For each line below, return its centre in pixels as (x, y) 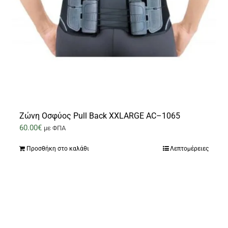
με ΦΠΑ (55, 128)
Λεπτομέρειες (189, 149)
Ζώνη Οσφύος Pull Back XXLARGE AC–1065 (100, 116)
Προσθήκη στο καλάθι (58, 149)
